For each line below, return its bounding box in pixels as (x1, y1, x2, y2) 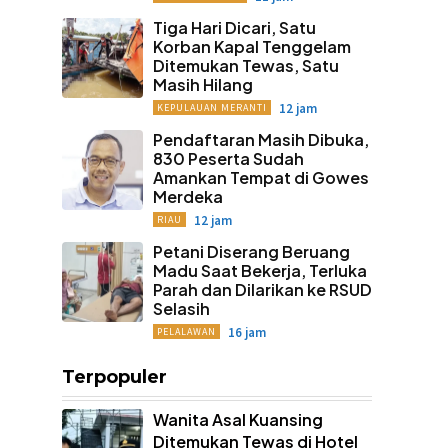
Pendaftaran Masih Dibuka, (152, 128, 369, 150)
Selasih (152, 297, 210, 319)
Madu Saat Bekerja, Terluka (152, 259, 367, 281)
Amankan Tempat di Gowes (152, 166, 369, 188)
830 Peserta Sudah (152, 147, 304, 169)
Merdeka (152, 185, 223, 207)
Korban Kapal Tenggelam (152, 35, 351, 57)
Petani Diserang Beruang (152, 240, 350, 262)
